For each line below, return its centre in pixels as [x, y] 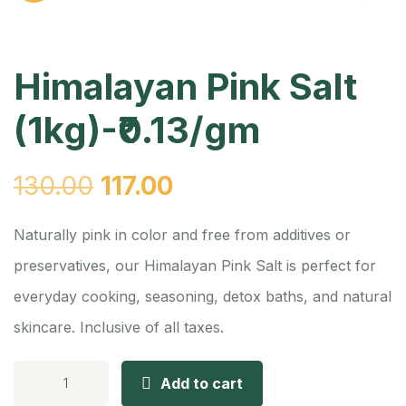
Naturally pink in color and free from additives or [182, 234]
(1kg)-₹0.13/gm [137, 130]
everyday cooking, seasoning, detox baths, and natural [203, 296]
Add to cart [202, 383]
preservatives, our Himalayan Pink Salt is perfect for [195, 265]
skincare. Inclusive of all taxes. [119, 327]
